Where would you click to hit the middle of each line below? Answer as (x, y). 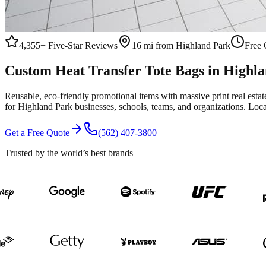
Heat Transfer (98, 70)
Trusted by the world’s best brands (69, 153)
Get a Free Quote (37, 132)
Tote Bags (175, 70)
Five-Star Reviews (82, 45)
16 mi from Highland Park (181, 45)
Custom (30, 70)
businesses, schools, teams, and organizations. (160, 106)
